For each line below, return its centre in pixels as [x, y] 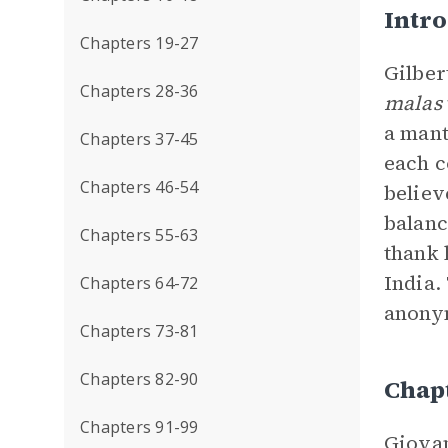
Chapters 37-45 [139, 139]
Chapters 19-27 [139, 43]
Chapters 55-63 [139, 235]
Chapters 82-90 [139, 379]
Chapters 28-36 [139, 91]
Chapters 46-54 [139, 187]
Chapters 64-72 [139, 283]
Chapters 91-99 [139, 427]
